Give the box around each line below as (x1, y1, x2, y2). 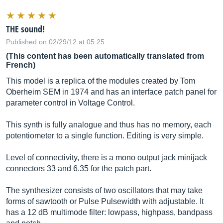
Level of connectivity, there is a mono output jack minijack (6, 153, 207, 162)
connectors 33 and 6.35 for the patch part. (6, 164, 151, 173)
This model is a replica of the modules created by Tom (6, 77, 195, 85)
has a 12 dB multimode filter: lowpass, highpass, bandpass (6, 208, 213, 217)
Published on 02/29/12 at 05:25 (6, 38, 105, 46)
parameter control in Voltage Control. (6, 99, 135, 107)
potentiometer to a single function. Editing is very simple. (6, 131, 204, 140)
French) (6, 61, 35, 69)
